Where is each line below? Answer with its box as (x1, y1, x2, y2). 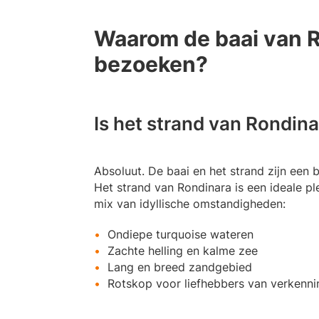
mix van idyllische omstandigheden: (94, 197, 286, 211)
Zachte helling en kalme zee (108, 244, 258, 258)
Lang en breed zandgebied (108, 260, 252, 275)
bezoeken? (94, 51, 208, 78)
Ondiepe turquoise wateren (108, 227, 253, 242)
